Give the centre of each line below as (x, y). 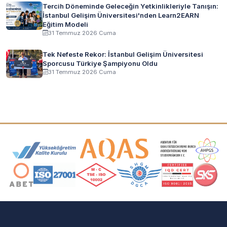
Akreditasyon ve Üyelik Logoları (99, 145)
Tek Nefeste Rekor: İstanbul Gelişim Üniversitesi (123, 54)
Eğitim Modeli (65, 24)
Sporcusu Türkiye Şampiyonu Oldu (100, 63)
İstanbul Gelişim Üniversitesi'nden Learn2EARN (121, 15)
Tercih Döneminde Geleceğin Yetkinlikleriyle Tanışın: (130, 6)
